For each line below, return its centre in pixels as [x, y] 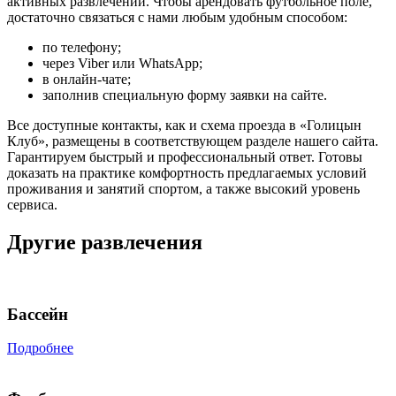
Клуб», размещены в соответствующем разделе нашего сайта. [193, 141]
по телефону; [82, 48]
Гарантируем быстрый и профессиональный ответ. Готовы [185, 157]
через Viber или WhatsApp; [122, 64]
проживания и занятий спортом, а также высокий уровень [183, 189]
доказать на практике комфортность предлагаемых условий [187, 173]
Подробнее [40, 348]
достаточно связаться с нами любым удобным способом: [177, 18]
